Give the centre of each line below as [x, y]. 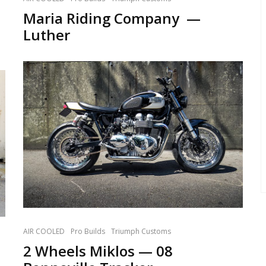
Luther [47, 34]
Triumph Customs [141, 231]
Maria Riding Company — [112, 18]
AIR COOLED [44, 231]
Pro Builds [88, 231]
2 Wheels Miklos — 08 [98, 251]
